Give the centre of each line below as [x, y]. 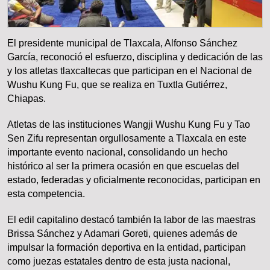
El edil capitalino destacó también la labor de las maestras [131, 220]
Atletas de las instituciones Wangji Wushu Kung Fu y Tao [129, 125]
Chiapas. [27, 99]
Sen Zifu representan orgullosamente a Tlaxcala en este [127, 139]
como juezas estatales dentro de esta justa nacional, [119, 262]
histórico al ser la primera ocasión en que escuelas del [123, 166]
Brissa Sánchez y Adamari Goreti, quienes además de [122, 234]
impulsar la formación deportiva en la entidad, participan [127, 248]
